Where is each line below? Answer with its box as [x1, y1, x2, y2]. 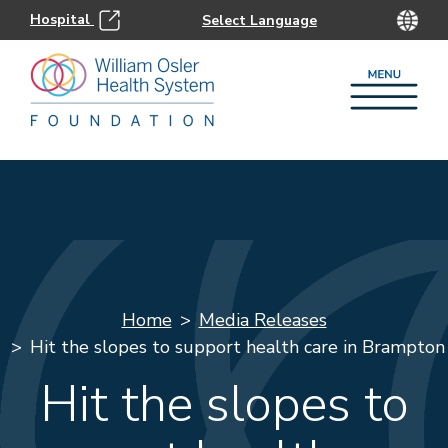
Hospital [30, 9, 94, 29]
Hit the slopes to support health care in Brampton [30, 335, 445, 360]
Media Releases [198, 308, 327, 333]
